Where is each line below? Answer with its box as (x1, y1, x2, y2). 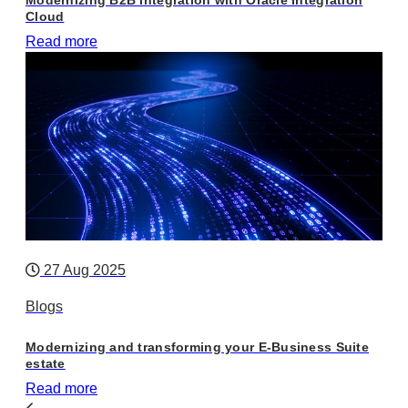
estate (25, 356, 66, 372)
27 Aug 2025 (40, 262, 126, 278)
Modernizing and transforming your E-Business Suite (25, 340, 369, 355)
